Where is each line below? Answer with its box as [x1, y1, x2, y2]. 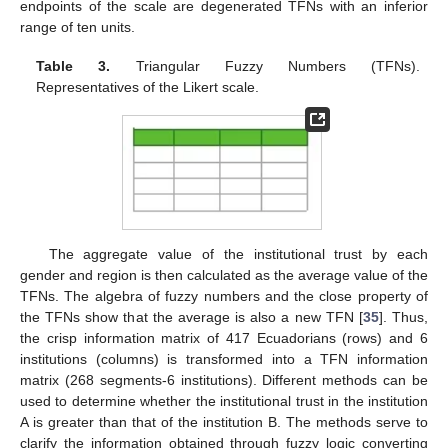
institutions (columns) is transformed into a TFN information [20, 351, 428, 368]
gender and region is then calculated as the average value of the [20, 267, 428, 284]
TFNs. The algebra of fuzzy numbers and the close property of [20, 288, 428, 305]
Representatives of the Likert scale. [36, 78, 260, 95]
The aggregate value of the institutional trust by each [48, 246, 428, 263]
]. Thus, [378, 309, 429, 326]
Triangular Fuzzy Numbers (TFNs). [110, 57, 420, 74]
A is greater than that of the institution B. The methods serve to [20, 414, 428, 431]
